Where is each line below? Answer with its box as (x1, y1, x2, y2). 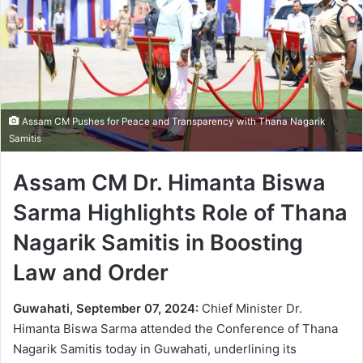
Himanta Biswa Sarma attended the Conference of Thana (13, 321, 338, 337)
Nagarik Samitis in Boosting (13, 228, 303, 256)
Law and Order (13, 258, 169, 286)
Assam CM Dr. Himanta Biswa (13, 169, 326, 196)
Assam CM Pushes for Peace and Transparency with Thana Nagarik (19, 115, 325, 127)
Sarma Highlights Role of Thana (13, 199, 348, 226)
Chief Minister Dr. (199, 301, 302, 317)
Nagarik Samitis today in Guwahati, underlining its (13, 341, 297, 357)
